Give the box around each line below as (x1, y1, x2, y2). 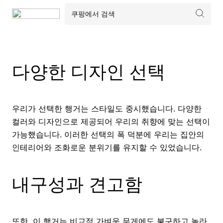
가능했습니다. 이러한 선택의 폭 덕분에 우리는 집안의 (12, 129, 204, 139)
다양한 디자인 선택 (12, 60, 165, 83)
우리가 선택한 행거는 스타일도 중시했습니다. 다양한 (12, 103, 202, 113)
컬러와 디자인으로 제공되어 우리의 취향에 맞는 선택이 (12, 116, 210, 126)
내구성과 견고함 (12, 173, 142, 195)
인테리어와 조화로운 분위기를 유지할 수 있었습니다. (12, 142, 202, 152)
